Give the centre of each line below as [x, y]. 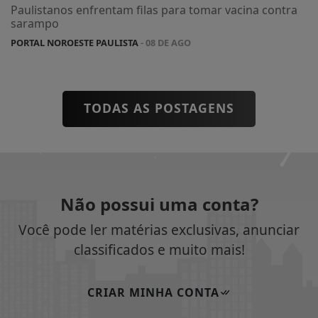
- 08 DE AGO [165, 42]
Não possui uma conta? [159, 204]
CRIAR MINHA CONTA [153, 293]
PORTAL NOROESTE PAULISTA [75, 42]
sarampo [35, 23]
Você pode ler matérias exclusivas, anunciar [159, 229]
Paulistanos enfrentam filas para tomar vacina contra [154, 10]
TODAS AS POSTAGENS [159, 108]
